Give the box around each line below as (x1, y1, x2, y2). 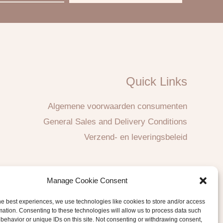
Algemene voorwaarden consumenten (47, 102, 187, 111)
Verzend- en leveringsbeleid (84, 132, 187, 142)
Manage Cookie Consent (46, 176, 127, 185)
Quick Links (125, 74, 187, 88)
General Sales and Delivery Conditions (43, 117, 187, 127)
